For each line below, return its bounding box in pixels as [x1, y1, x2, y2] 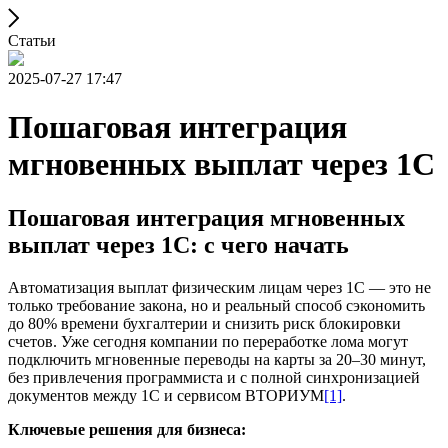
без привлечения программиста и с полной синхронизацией [8, 368, 420, 386]
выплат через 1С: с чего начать [8, 231, 349, 258]
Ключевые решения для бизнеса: [8, 420, 246, 438]
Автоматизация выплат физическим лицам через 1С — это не [8, 278, 431, 296]
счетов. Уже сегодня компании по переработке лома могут [8, 332, 408, 350]
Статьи [8, 32, 56, 49]
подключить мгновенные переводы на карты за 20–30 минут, [8, 350, 426, 368]
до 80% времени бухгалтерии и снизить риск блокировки [8, 314, 401, 332]
